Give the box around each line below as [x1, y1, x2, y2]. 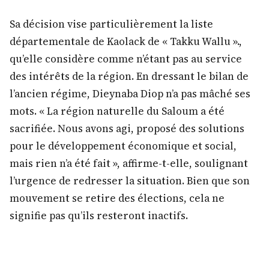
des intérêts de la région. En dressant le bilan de [10, 68, 249, 83]
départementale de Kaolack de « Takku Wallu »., [10, 34, 242, 49]
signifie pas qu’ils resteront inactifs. [10, 208, 188, 223]
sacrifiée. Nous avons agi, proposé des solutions [10, 121, 244, 136]
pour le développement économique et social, [10, 138, 237, 153]
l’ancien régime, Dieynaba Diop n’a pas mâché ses [10, 86, 250, 101]
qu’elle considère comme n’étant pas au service [10, 51, 242, 66]
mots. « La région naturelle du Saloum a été [10, 103, 225, 118]
